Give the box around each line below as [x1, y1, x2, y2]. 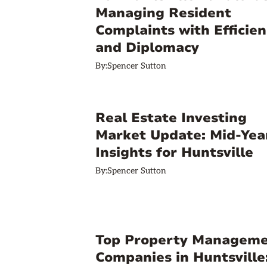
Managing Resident [95, 4, 231, 22]
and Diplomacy [95, 39, 199, 57]
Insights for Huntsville [95, 144, 253, 162]
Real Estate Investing [95, 109, 247, 127]
